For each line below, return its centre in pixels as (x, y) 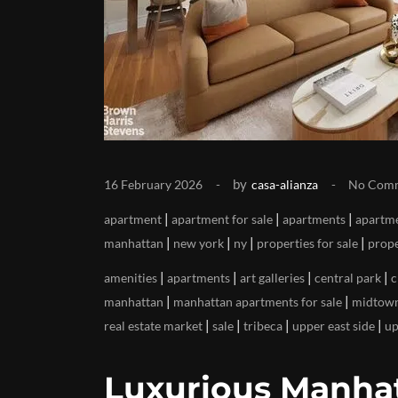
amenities (131, 278)
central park (348, 278)
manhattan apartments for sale (258, 302)
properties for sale (307, 243)
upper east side (334, 326)
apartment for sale (222, 219)
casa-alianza (285, 184)
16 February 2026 (153, 184)
